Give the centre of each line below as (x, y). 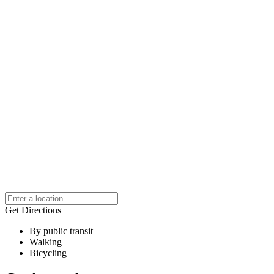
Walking (46, 242)
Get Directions (33, 210)
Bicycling (48, 253)
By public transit (61, 231)
